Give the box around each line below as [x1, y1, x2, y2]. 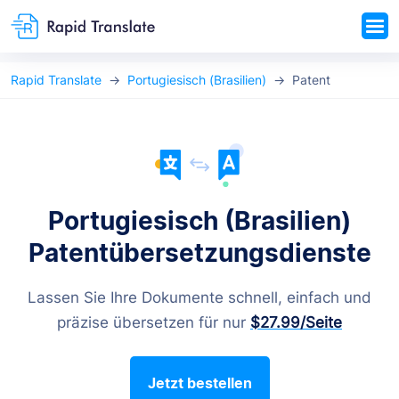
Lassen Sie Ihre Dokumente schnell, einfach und [28, 288, 371, 306]
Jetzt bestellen [147, 373, 252, 392]
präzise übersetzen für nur [57, 313, 250, 331]
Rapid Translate [11, 72, 102, 87]
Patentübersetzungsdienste [28, 237, 371, 268]
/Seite [300, 313, 342, 331]
